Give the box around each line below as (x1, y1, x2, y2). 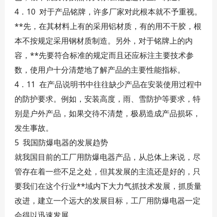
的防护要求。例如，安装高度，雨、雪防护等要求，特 (15, 93, 201, 104)
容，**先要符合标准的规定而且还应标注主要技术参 (15, 50, 194, 61)
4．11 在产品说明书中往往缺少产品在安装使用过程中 (15, 79, 202, 90)
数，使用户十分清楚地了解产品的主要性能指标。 (15, 64, 185, 75)
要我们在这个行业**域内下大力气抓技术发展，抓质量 (15, 181, 201, 191)
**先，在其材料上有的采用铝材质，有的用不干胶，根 (15, 21, 201, 31)
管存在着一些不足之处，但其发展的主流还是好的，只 (15, 166, 201, 177)
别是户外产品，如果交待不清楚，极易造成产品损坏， (15, 108, 201, 119)
